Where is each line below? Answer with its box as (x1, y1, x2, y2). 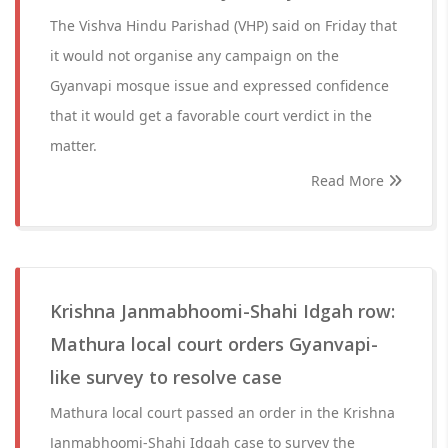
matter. (50, 136, 97, 155)
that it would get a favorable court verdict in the (50, 106, 372, 125)
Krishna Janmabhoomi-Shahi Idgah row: (50, 299, 395, 323)
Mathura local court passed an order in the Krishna (50, 403, 395, 422)
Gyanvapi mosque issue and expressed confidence (50, 76, 389, 95)
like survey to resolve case (50, 365, 282, 389)
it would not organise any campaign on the (50, 46, 339, 65)
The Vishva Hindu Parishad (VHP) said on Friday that (50, 16, 397, 35)
